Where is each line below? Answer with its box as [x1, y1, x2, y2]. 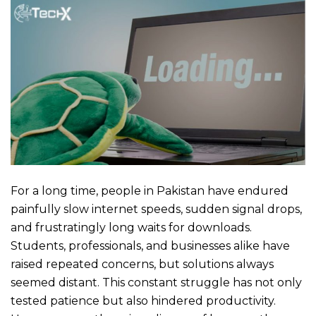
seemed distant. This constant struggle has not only [11, 276, 302, 290]
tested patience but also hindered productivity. [11, 294, 276, 308]
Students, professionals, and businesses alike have [11, 239, 290, 253]
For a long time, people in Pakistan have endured [11, 184, 288, 198]
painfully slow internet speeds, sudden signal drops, [11, 202, 302, 217]
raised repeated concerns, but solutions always [11, 257, 274, 272]
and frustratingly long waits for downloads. [11, 221, 252, 235]
